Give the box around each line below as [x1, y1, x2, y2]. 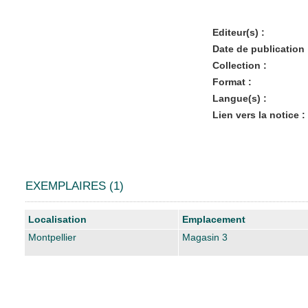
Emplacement [182, 213, 245, 225]
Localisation [28, 213, 87, 225]
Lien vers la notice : [212, 109, 305, 120]
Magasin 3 [182, 231, 228, 243]
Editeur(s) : [212, 26, 265, 38]
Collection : [212, 59, 267, 71]
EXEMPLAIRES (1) [25, 179, 124, 192]
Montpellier [28, 231, 76, 243]
